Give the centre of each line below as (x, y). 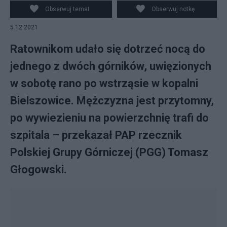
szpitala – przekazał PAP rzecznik (96, 135)
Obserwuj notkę (173, 9)
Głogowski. (39, 169)
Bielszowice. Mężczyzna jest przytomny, (112, 101)
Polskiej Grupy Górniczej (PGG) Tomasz (109, 152)
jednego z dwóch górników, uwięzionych (111, 66)
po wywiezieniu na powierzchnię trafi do (109, 118)
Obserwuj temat (67, 9)
